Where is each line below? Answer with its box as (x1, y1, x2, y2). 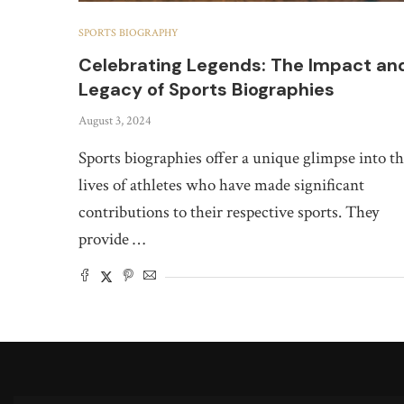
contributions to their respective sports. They (78, 200, 379, 224)
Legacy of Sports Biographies (78, 77, 335, 101)
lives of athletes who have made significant (78, 173, 364, 197)
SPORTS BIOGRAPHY (78, 25, 179, 40)
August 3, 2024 (78, 112, 151, 129)
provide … (78, 227, 145, 251)
